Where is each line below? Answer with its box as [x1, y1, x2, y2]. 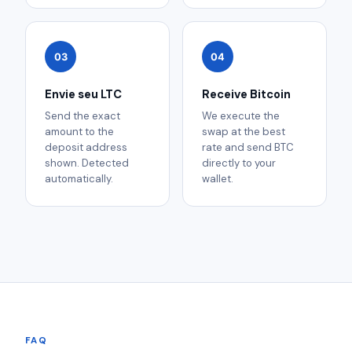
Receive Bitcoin [202, 86, 291, 103]
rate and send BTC [202, 141, 294, 155]
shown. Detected [45, 156, 129, 170]
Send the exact [45, 109, 120, 123]
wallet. [202, 172, 233, 186]
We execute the [202, 109, 280, 123]
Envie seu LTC [45, 86, 122, 103]
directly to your [202, 156, 276, 170]
